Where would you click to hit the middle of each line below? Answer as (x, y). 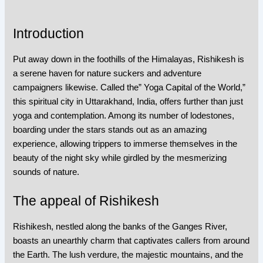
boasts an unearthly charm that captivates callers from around (131, 240)
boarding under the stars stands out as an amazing (110, 129)
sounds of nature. (46, 172)
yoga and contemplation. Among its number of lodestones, (124, 115)
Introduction (49, 33)
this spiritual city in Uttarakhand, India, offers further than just (128, 101)
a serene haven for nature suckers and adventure (107, 73)
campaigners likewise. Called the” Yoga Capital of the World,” (129, 87)
